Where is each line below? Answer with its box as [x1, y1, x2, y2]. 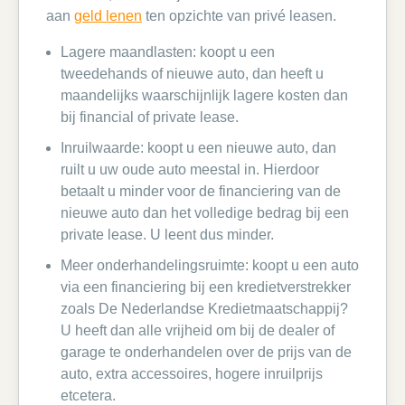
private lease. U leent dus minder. [61, 227, 274, 242]
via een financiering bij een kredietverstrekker [61, 279, 351, 295]
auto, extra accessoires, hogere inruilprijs [61, 366, 323, 381]
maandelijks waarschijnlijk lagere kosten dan [61, 88, 348, 103]
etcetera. [61, 388, 116, 403]
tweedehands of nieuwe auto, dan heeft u [61, 66, 324, 81]
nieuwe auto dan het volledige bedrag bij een [61, 205, 349, 221]
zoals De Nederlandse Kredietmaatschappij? [61, 301, 348, 316]
